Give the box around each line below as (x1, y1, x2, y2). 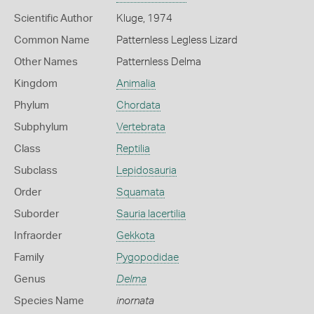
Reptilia (116, 144, 150, 155)
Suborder (14, 209, 59, 220)
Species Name (14, 296, 84, 307)
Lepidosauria (116, 165, 177, 177)
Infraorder (14, 231, 62, 242)
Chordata (116, 100, 161, 111)
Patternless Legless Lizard (116, 35, 238, 46)
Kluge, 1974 (116, 13, 172, 25)
